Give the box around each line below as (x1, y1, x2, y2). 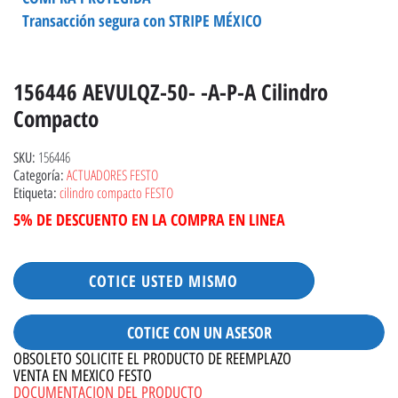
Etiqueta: (13, 185, 60, 202)
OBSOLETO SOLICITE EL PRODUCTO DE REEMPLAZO (13, 349, 291, 369)
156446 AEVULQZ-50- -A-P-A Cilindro (13, 76, 328, 107)
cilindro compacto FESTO (60, 183, 173, 203)
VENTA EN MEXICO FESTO (13, 366, 152, 386)
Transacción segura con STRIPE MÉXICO (22, 10, 262, 31)
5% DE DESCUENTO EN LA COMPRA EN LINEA (13, 209, 285, 230)
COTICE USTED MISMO (89, 270, 239, 291)
